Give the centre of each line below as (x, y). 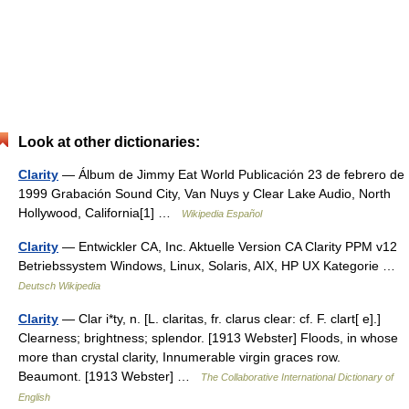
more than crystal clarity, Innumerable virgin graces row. (179, 357)
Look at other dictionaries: (109, 142)
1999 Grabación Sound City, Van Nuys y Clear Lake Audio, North (204, 194)
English (34, 397)
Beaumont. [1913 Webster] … (110, 376)
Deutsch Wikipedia (59, 286)
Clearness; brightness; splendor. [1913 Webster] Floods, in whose (208, 338)
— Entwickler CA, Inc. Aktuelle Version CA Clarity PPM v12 (228, 246)
